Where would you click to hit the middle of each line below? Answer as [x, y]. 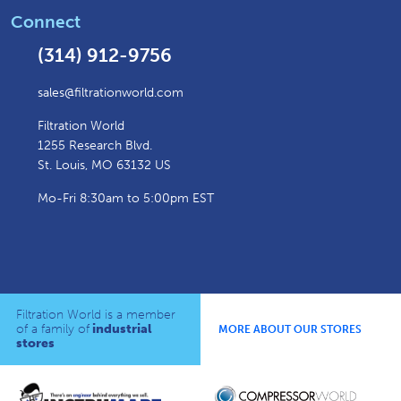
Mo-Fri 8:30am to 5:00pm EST [126, 199]
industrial [121, 329]
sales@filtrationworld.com [111, 93]
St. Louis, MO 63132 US [104, 166]
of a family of [53, 329]
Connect [46, 22]
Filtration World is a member [96, 315]
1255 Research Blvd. [95, 146]
